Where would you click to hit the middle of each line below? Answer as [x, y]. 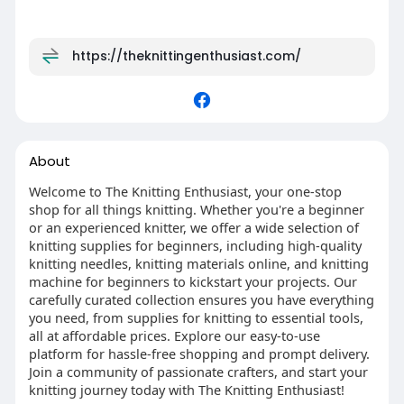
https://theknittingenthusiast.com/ [186, 55]
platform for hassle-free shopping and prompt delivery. [199, 353]
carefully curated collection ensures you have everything [201, 299]
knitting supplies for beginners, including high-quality [195, 245]
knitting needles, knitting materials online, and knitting [198, 263]
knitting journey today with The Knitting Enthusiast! [186, 389]
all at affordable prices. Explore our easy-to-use [174, 335]
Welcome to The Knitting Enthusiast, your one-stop [185, 191]
